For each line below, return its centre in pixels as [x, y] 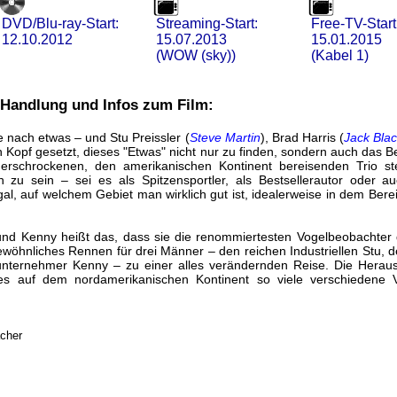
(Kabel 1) [338, 55]
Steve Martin [225, 137]
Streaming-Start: [205, 23]
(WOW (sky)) [194, 55]
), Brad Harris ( [302, 137]
